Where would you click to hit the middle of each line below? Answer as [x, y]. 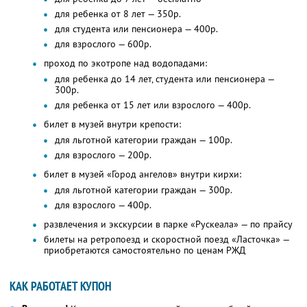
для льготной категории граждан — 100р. [144, 140]
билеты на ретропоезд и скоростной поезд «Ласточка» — [167, 240]
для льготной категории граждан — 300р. [144, 190]
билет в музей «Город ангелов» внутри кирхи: [143, 174]
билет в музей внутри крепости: [112, 124]
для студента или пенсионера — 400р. [136, 29]
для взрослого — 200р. [103, 155]
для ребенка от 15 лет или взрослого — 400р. [153, 105]
